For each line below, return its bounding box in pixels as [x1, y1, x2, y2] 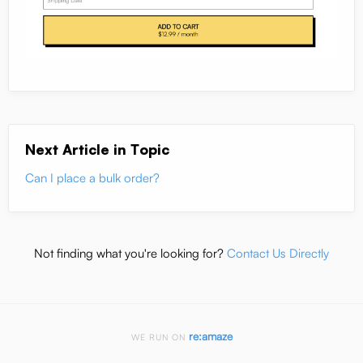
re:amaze [188, 328, 233, 343]
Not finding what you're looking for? [34, 245, 227, 261]
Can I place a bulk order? [25, 169, 160, 186]
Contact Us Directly [227, 245, 329, 261]
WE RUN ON [130, 331, 189, 343]
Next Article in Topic [25, 139, 169, 158]
